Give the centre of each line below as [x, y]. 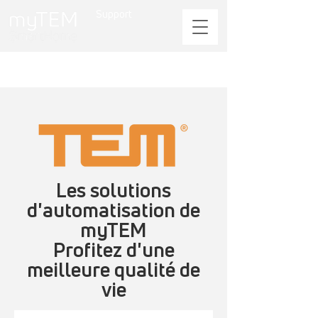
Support [114, 14]
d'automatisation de [114, 210]
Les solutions [114, 190]
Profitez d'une [114, 250]
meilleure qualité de [114, 269]
